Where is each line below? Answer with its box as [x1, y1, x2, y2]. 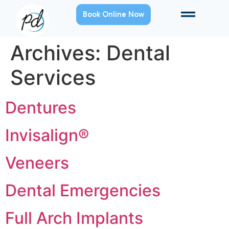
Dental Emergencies [5, 180, 161, 201]
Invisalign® [5, 125, 89, 146]
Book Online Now [82, 10, 144, 19]
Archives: [10, 40, 106, 66]
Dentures [5, 98, 76, 118]
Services [10, 65, 96, 90]
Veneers [5, 153, 69, 173]
